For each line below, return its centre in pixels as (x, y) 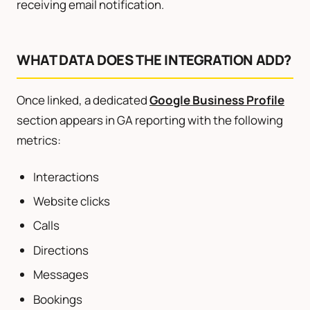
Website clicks (72, 201)
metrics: (39, 140)
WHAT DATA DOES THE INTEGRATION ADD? (154, 60)
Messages (61, 275)
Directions (61, 250)
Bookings (58, 299)
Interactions (66, 176)
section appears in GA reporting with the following (150, 120)
